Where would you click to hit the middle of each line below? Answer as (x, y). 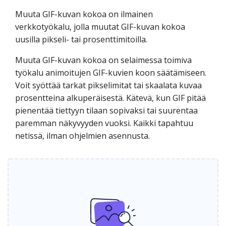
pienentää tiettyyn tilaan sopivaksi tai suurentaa (106, 110)
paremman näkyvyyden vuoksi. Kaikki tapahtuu (104, 123)
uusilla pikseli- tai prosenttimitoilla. (81, 39)
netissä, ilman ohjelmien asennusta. (82, 136)
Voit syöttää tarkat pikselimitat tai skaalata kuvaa (108, 85)
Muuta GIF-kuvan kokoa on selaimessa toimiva (103, 60)
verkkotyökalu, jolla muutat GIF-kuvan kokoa (100, 27)
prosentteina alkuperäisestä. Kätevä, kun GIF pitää (110, 98)
